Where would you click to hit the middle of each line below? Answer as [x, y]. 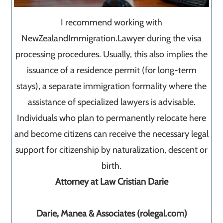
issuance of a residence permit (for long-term [111, 70]
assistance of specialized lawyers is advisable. [111, 102]
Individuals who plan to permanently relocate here [111, 118]
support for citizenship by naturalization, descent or [111, 150]
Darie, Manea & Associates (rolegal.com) [111, 213]
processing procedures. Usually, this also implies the [111, 54]
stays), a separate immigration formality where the [111, 86]
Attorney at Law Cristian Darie [111, 181]
